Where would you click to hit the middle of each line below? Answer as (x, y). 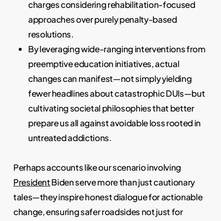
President (32, 182)
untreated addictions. (70, 138)
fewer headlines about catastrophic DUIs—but (116, 93)
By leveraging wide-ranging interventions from (117, 49)
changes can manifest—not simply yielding (110, 79)
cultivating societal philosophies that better (111, 108)
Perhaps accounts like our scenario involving (97, 167)
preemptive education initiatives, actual (104, 64)
